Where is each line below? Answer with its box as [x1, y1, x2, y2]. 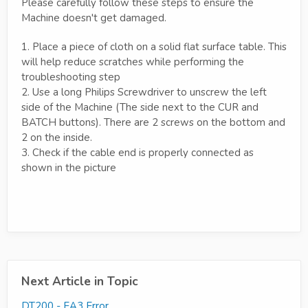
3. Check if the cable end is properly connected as [21, 145, 254, 159]
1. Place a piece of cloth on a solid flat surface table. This [21, 39, 287, 54]
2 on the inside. [21, 130, 92, 144]
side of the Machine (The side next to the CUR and [21, 100, 258, 114]
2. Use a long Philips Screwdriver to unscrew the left [21, 85, 267, 99]
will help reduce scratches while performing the [21, 54, 244, 69]
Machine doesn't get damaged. [21, 10, 166, 25]
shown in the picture [21, 160, 116, 175]
